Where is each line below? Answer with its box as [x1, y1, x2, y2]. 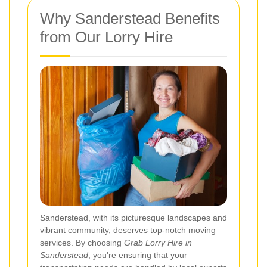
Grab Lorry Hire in [124, 237, 192, 247]
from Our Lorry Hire [40, 28, 173, 46]
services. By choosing [40, 237, 124, 247]
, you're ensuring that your [88, 250, 187, 260]
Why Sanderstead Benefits [40, 10, 220, 28]
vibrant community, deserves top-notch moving [40, 225, 216, 235]
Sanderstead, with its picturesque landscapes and [40, 212, 227, 222]
